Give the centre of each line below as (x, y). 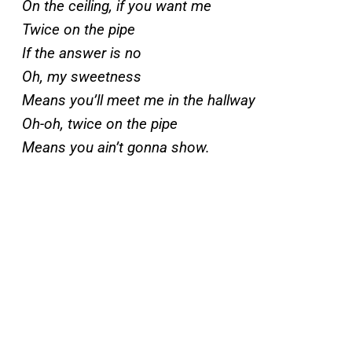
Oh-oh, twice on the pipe (100, 124)
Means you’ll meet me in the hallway (139, 101)
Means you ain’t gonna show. (116, 148)
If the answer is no (82, 53)
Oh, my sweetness (82, 77)
